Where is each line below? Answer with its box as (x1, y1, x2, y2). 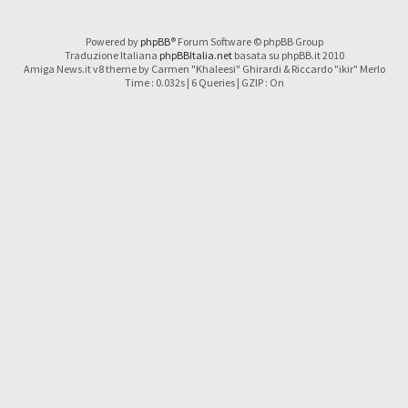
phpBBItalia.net (158, 48, 232, 63)
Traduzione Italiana (64, 48, 159, 63)
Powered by (85, 35, 140, 49)
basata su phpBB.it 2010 (231, 48, 344, 63)
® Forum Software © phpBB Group (169, 35, 323, 49)
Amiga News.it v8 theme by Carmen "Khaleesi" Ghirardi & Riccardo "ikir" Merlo (23, 62, 385, 76)
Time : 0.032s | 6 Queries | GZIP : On (124, 76, 284, 90)
